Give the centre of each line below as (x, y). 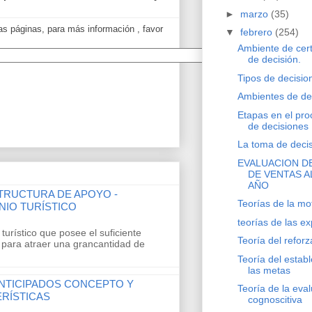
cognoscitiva (275, 300)
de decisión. (274, 60)
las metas (269, 270)
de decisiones (278, 126)
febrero (257, 32)
